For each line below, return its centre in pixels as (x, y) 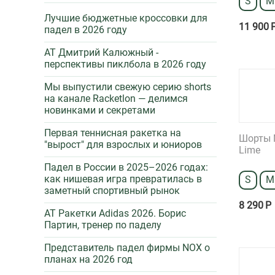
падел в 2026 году (86, 30)
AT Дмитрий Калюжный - (101, 52)
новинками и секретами (100, 110)
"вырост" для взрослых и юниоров (123, 145)
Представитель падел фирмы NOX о (127, 248)
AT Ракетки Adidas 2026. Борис (115, 213)
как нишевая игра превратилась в (123, 179)
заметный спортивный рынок (112, 191)
